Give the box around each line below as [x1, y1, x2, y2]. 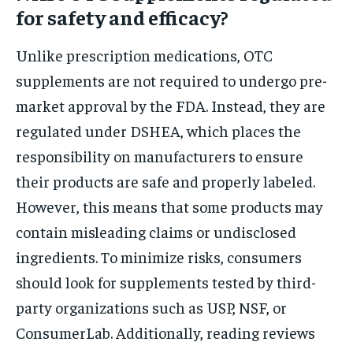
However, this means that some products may [16, 195, 323, 216]
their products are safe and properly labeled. [16, 170, 315, 191]
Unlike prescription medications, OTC [16, 44, 273, 65]
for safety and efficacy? [16, 3, 229, 30]
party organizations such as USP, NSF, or [16, 296, 287, 317]
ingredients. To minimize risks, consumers [16, 246, 302, 266]
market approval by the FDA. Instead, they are [16, 95, 325, 115]
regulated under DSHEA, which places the [16, 120, 301, 140]
